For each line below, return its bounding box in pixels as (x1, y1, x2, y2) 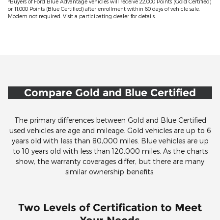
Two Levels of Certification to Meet (18, 201, 202, 214)
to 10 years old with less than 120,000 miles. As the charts (12, 146, 208, 155)
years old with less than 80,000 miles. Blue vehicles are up (11, 136, 209, 145)
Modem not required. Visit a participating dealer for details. (8, 12, 156, 19)
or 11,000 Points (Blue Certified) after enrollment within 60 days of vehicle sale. (8, 5, 200, 12)
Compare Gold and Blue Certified (24, 86, 196, 99)
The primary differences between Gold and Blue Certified (14, 115, 206, 124)
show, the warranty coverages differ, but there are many (16, 157, 204, 165)
